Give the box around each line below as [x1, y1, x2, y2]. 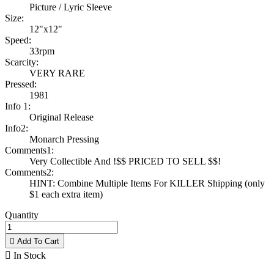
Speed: [5, 35, 31, 46]
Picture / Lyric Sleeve [29, 2, 112, 13]
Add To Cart [15, 237, 59, 246]
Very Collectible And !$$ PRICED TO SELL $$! [29, 156, 221, 167]
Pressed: [5, 79, 37, 90]
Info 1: [5, 101, 31, 112]
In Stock [11, 250, 46, 261]
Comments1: [5, 145, 54, 156]
